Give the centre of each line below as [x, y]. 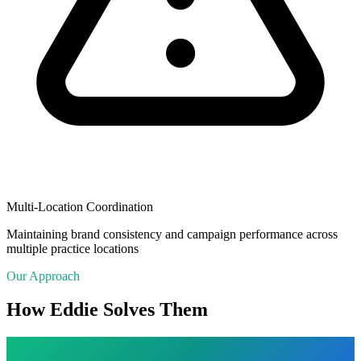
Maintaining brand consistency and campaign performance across [172, 234]
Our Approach [43, 276]
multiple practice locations [73, 248]
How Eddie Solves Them [107, 310]
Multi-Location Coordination [80, 206]
